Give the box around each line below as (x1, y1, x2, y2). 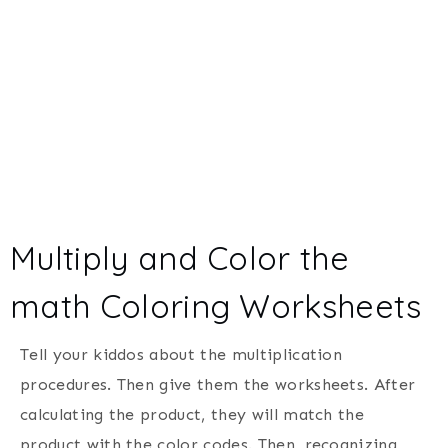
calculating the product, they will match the (20, 405, 365, 425)
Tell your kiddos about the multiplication (20, 345, 343, 365)
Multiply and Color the (10, 238, 350, 279)
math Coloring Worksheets (10, 286, 422, 327)
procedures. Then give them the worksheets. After (20, 375, 416, 395)
